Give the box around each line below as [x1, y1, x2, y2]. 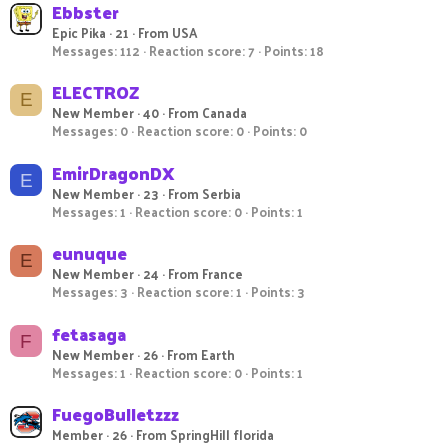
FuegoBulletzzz [52, 399, 179, 430]
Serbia [202, 181, 241, 205]
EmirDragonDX [52, 157, 175, 188]
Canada [202, 101, 247, 125]
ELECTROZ [52, 77, 139, 108]
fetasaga [52, 318, 126, 349]
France [202, 262, 243, 286]
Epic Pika [52, 20, 106, 44]
